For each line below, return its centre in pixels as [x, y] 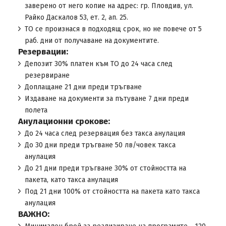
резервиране [47, 75]
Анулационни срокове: [64, 121]
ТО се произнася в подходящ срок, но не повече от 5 [113, 29]
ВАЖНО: [34, 214]
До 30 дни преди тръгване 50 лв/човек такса [100, 145]
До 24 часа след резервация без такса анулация [105, 133]
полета [36, 110]
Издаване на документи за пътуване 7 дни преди [106, 99]
